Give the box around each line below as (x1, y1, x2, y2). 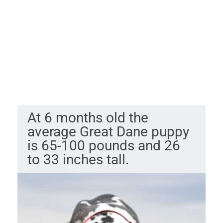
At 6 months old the (27, 110, 148, 126)
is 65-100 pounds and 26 (27, 137, 180, 154)
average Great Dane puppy (27, 123, 189, 140)
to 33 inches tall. (27, 151, 129, 168)
